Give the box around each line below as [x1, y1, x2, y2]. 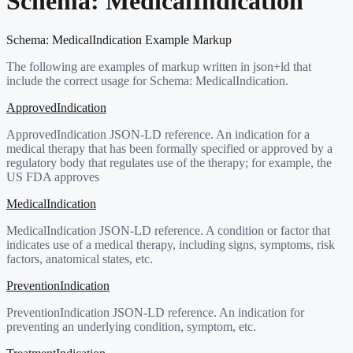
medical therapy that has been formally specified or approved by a [6, 141, 333, 155]
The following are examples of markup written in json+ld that [6, 59, 311, 73]
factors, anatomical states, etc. [6, 251, 153, 266]
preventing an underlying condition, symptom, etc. [6, 319, 256, 333]
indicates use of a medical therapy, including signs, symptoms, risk [6, 237, 335, 251]
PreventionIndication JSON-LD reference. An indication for [6, 305, 304, 319]
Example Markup [142, 32, 232, 46]
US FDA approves [6, 169, 99, 184]
